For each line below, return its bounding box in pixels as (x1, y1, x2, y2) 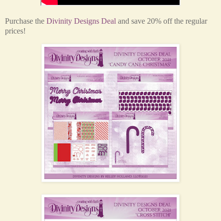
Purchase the (5, 16, 46, 25)
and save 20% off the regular (116, 16, 207, 25)
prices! (5, 26, 26, 35)
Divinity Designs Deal (46, 16, 116, 25)
